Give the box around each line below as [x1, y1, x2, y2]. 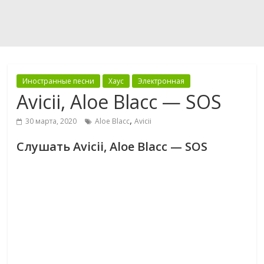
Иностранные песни [22, 76, 95, 86]
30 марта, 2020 [25, 116, 77, 126]
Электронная [138, 76, 185, 86]
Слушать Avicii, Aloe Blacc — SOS [16, 138, 208, 154]
